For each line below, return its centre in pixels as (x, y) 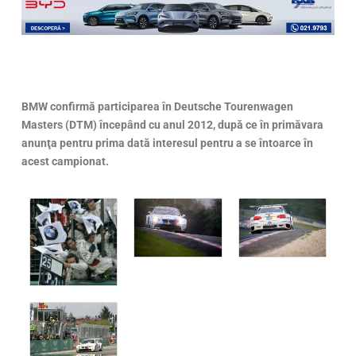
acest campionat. (66, 162)
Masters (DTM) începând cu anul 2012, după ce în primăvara (173, 125)
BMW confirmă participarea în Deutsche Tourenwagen (158, 107)
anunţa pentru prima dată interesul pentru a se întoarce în (168, 143)
